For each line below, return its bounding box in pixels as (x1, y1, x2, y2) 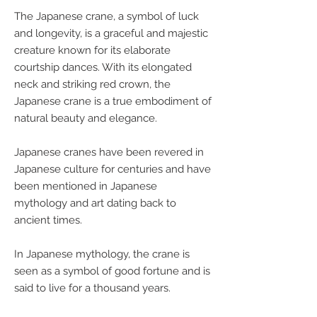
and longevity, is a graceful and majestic (14, 27, 208, 40)
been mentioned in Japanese (14, 180, 157, 192)
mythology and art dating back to (14, 197, 176, 209)
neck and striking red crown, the (14, 78, 171, 91)
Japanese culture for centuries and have (14, 163, 211, 175)
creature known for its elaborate (14, 44, 171, 57)
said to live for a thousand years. (14, 282, 171, 294)
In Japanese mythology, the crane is (14, 248, 190, 260)
